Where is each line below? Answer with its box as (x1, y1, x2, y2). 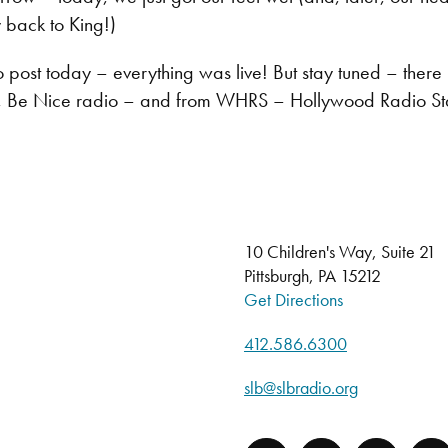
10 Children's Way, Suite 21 (243, 240, 436, 264)
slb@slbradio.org (243, 376, 358, 400)
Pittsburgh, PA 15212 (243, 264, 381, 288)
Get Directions (243, 288, 343, 312)
